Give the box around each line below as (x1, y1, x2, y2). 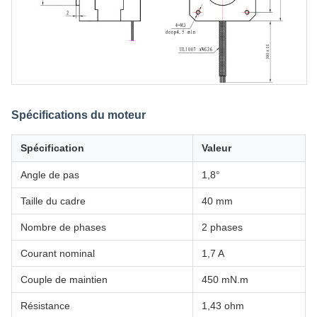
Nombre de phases (21, 221, 106, 233)
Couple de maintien (21, 274, 108, 285)
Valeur (202, 142, 231, 154)
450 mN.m (202, 274, 248, 285)
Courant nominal (21, 248, 95, 259)
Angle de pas (21, 169, 79, 180)
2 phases (202, 221, 243, 233)
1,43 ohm (202, 300, 244, 311)
